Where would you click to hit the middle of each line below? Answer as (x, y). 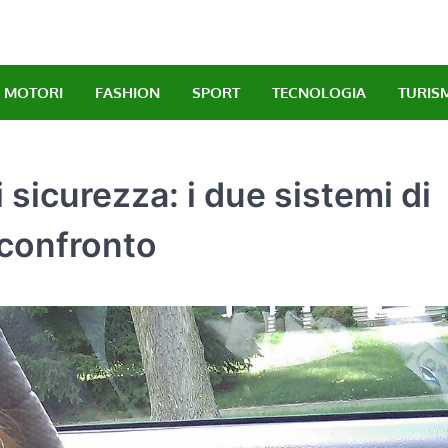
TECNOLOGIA (319, 92)
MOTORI (33, 92)
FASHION (127, 92)
